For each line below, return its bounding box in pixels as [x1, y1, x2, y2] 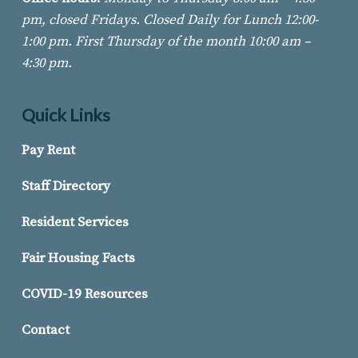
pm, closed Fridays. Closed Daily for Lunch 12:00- [21, 11, 318, 30]
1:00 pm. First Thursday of [21, 33, 182, 51]
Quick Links [21, 104, 110, 126]
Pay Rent [21, 141, 75, 160]
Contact [21, 321, 70, 340]
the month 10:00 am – [181, 33, 311, 51]
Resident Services [21, 213, 129, 232]
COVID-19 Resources [21, 285, 148, 304]
